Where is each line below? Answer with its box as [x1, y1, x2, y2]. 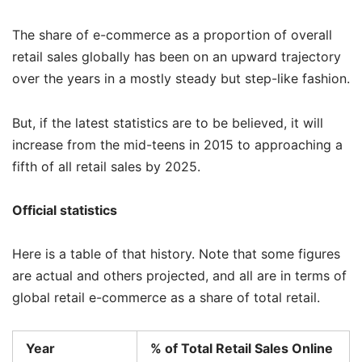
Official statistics [12, 201, 117, 218]
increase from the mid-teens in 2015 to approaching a [12, 136, 343, 153]
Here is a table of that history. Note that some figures [12, 245, 340, 262]
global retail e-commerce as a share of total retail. [12, 288, 320, 305]
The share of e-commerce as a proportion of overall [12, 27, 332, 44]
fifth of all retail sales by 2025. [12, 158, 200, 175]
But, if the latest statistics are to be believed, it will [12, 114, 323, 131]
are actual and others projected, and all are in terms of [12, 267, 347, 284]
